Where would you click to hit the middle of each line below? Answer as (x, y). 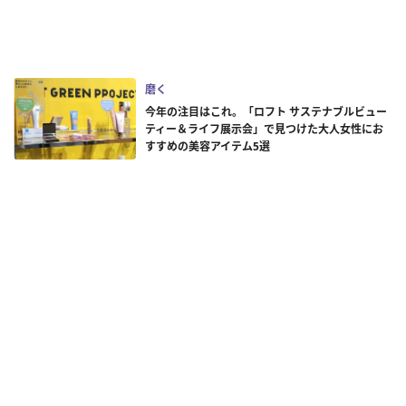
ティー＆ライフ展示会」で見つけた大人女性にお (264, 129)
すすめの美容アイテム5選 (208, 146)
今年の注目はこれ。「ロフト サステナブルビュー (266, 111)
